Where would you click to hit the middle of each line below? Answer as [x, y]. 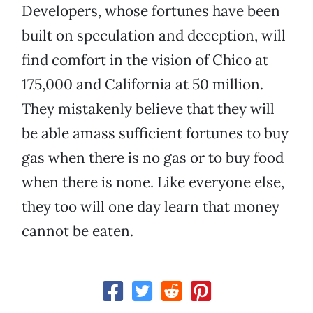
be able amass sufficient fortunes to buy [155, 133]
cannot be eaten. [78, 231]
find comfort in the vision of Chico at [145, 60]
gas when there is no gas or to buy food [153, 158]
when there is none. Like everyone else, [153, 182]
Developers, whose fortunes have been [151, 11]
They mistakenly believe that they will [148, 109]
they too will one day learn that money [151, 207]
